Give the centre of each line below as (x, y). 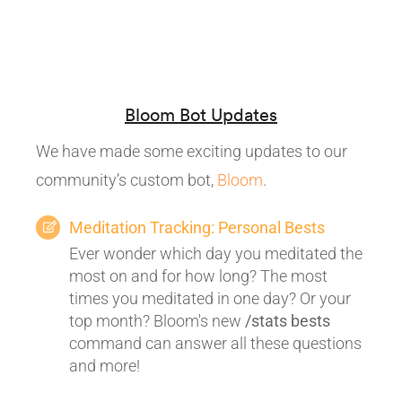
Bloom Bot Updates (201, 115)
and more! (105, 366)
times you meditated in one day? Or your (210, 299)
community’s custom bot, (127, 180)
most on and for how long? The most (198, 276)
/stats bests (288, 321)
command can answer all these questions (215, 344)
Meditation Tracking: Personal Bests (197, 228)
